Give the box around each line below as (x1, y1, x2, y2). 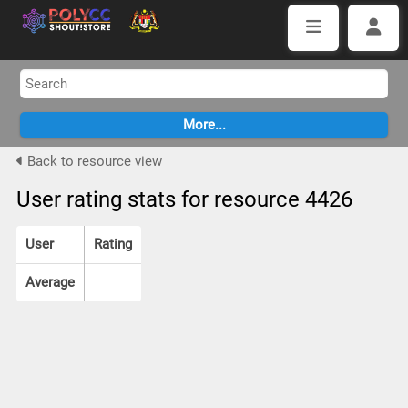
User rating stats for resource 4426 (15, 187, 352, 212)
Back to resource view (23, 153, 162, 169)
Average (25, 274, 75, 291)
